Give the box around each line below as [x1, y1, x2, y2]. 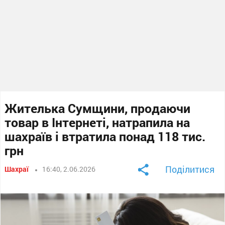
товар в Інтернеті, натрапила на [5, 114, 190, 131]
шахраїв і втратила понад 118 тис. [5, 128, 206, 145]
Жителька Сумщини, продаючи [5, 99, 191, 117]
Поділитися [165, 163, 214, 175]
